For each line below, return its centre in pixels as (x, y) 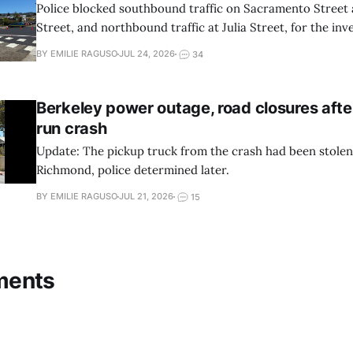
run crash (72, 128)
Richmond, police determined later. (133, 169)
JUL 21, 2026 (146, 197)
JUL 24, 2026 (147, 54)
